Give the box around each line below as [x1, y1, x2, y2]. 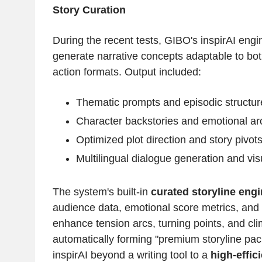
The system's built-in [52, 186, 151, 198]
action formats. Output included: [52, 66, 201, 78]
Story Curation [52, 4, 126, 16]
